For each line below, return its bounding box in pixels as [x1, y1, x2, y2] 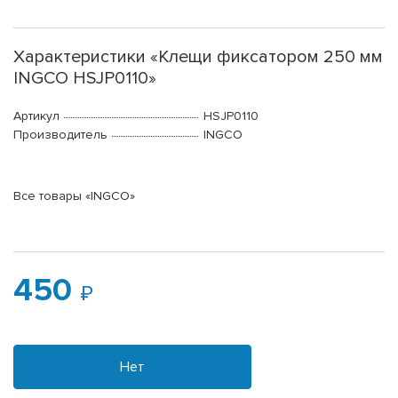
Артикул [13, 108, 60, 124]
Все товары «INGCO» [13, 188, 135, 204]
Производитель [13, 127, 107, 143]
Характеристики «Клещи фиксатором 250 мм [13, 46, 383, 68]
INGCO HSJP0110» [13, 68, 156, 90]
